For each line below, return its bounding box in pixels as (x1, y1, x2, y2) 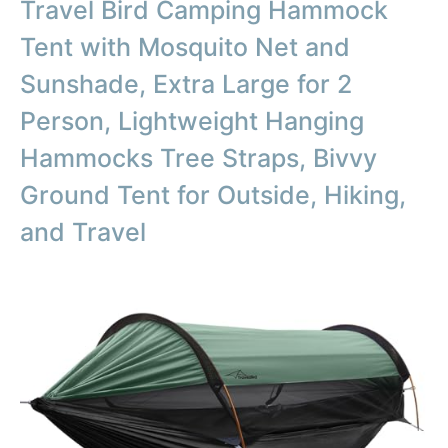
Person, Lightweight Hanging (20, 105, 364, 136)
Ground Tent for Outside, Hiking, (20, 179, 406, 210)
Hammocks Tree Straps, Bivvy (20, 142, 377, 173)
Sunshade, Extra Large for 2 (20, 68, 352, 99)
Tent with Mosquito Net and (20, 31, 350, 62)
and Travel (20, 216, 146, 247)
